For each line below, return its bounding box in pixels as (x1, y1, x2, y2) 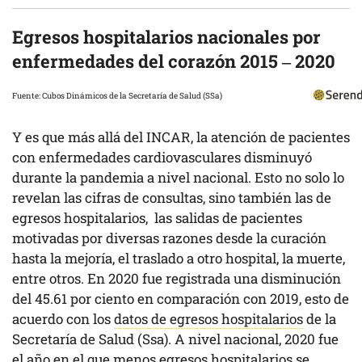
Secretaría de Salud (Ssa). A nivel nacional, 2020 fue (12, 330, 339, 349)
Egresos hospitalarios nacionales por (12, 25, 321, 49)
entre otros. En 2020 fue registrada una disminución (12, 269, 341, 288)
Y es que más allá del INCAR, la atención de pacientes (12, 128, 350, 147)
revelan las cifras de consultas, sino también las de (12, 188, 331, 208)
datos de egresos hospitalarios (114, 309, 303, 329)
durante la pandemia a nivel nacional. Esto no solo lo (12, 168, 344, 187)
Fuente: (17, 90, 42, 102)
